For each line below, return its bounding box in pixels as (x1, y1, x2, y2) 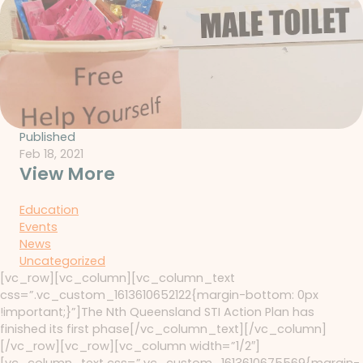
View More (19, 161, 115, 187)
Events (19, 219, 58, 236)
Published (19, 129, 75, 146)
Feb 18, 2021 (19, 146, 83, 163)
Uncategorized (19, 253, 105, 270)
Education (19, 202, 79, 219)
